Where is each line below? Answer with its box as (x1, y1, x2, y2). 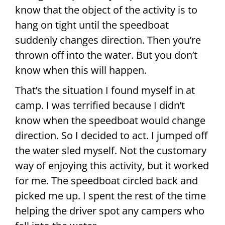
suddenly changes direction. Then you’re (15, 33, 201, 47)
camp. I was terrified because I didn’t (15, 98, 185, 112)
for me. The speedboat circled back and (15, 173, 198, 187)
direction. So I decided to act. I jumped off (15, 128, 207, 142)
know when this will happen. (15, 63, 147, 77)
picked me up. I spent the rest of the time (15, 188, 206, 202)
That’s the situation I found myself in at (15, 83, 195, 97)
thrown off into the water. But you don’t (15, 48, 197, 62)
